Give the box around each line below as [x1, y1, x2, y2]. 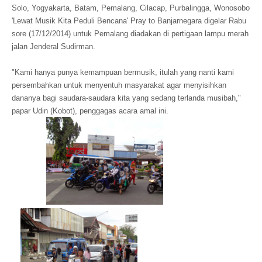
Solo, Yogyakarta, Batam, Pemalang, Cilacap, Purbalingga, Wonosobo [12, 4, 250, 12]
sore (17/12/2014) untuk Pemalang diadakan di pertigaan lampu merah [12, 29, 249, 38]
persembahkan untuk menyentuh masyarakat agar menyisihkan [12, 81, 226, 89]
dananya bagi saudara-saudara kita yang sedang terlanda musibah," [12, 94, 241, 102]
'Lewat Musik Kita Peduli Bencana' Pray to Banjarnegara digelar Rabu [12, 16, 246, 25]
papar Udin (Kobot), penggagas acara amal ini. [12, 106, 168, 115]
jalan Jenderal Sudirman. [12, 42, 95, 51]
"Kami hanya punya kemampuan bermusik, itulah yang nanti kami [12, 68, 234, 77]
